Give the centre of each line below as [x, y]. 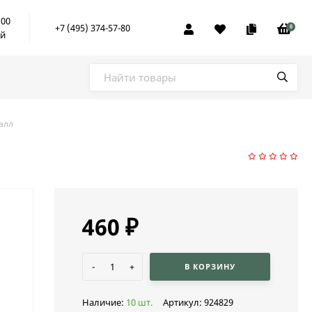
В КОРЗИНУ [210, 266]
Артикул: [184, 303]
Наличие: [104, 303]
